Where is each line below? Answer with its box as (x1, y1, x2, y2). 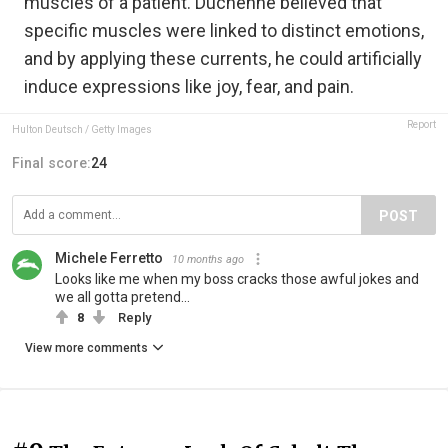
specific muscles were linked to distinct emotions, (24, 19, 424, 41)
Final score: (12, 154, 91, 171)
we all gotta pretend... (55, 288, 190, 305)
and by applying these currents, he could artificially (24, 47, 422, 69)
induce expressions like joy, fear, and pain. (24, 75, 354, 97)
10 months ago (172, 252, 244, 266)
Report (407, 118, 436, 130)
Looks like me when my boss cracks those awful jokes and (55, 270, 419, 287)
